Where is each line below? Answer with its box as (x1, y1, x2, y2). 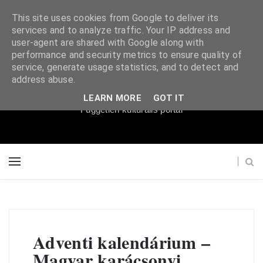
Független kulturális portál (80, 104, 183, 114)
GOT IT (153, 92, 184, 103)
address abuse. (12, 74, 75, 85)
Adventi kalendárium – (33, 229, 211, 255)
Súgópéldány (65, 62, 198, 96)
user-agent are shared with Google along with (12, 37, 204, 48)
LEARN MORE (83, 92, 142, 103)
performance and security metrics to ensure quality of (12, 49, 242, 60)
